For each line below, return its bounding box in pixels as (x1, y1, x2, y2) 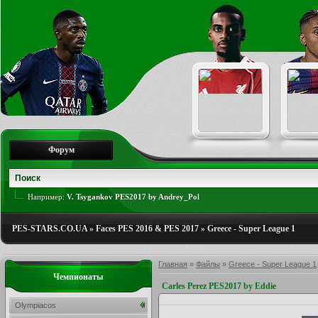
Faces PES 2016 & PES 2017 (96, 224, 199, 234)
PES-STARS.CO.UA (12, 224, 87, 234)
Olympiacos (15, 301, 56, 309)
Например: (28, 192, 67, 201)
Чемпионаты (53, 272, 104, 282)
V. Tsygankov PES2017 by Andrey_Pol (67, 192, 199, 201)
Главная (158, 260, 187, 268)
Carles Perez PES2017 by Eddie (162, 281, 276, 291)
